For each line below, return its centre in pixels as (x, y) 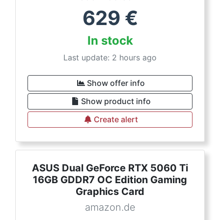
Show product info (116, 101)
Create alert (116, 119)
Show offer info (116, 83)
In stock (110, 41)
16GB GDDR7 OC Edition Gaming (110, 180)
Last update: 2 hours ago (110, 57)
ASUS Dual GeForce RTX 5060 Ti (110, 168)
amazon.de (110, 207)
